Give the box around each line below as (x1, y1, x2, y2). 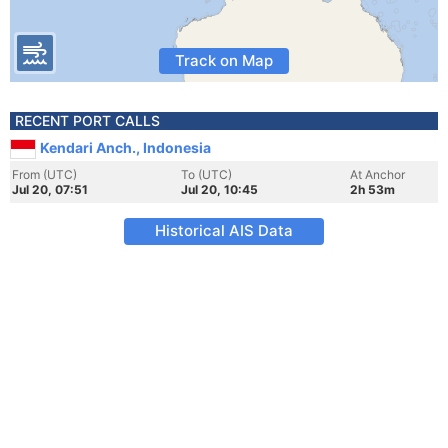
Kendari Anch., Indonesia (40, 139, 211, 156)
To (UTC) (181, 167, 232, 182)
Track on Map (175, 51, 273, 70)
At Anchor (350, 167, 405, 182)
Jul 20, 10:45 (181, 182, 258, 197)
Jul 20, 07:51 (12, 182, 88, 197)
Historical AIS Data (155, 221, 293, 240)
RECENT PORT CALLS (15, 112, 160, 129)
